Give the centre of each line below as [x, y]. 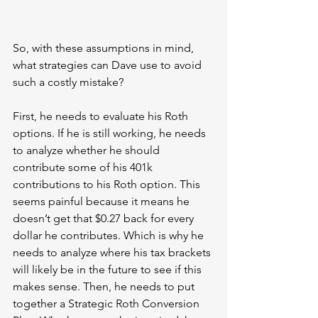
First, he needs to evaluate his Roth [102, 116]
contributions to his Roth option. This [108, 185]
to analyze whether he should [88, 150]
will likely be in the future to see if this [109, 270]
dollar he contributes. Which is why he [110, 236]
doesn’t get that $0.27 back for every [105, 219]
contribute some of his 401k [84, 168]
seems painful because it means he [103, 202]
